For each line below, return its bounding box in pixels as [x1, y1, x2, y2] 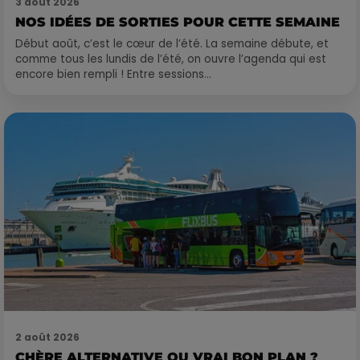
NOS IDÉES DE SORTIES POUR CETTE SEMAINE [15, 14, 340, 31]
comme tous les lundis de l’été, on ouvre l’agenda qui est [15, 51, 326, 67]
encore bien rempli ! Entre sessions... [15, 67, 211, 83]
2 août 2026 [15, 329, 80, 344]
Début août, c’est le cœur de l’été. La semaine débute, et [15, 36, 329, 52]
